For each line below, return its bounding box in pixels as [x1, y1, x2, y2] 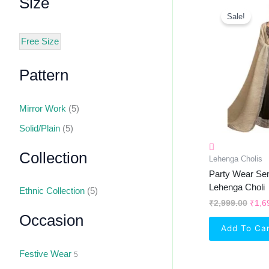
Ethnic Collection [19, 186, 85, 196]
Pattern [19, 67, 68, 84]
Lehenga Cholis [209, 154, 262, 163]
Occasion [19, 212, 83, 229]
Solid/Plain [19, 123, 60, 133]
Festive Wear [19, 248, 71, 259]
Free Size [21, 35, 59, 46]
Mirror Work [19, 103, 66, 113]
